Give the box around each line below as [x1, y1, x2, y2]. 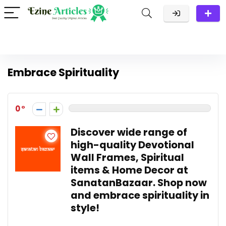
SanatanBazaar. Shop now [71, 176, 207, 190]
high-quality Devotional [71, 138, 194, 152]
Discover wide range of [71, 126, 187, 139]
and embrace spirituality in [71, 189, 209, 202]
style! [71, 201, 99, 215]
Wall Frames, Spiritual [71, 151, 184, 164]
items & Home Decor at [71, 163, 188, 177]
